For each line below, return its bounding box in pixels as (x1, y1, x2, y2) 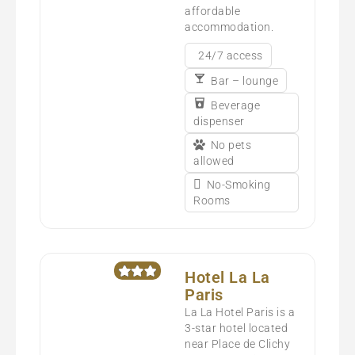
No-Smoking (206, 177, 271, 191)
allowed (193, 154, 235, 167)
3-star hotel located (185, 321, 288, 334)
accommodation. (185, 20, 274, 33)
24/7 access (198, 48, 263, 62)
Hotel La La (185, 267, 270, 287)
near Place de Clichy (185, 337, 291, 350)
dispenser (193, 114, 245, 128)
